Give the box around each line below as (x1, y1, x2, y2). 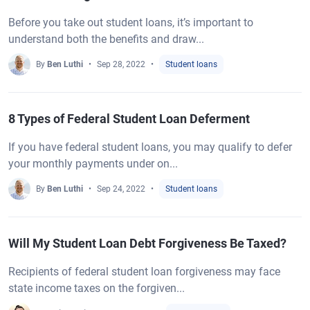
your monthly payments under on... (8, 157, 178, 170)
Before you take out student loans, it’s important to (8, 16, 253, 29)
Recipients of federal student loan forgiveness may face (8, 265, 280, 278)
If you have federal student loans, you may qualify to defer (8, 140, 292, 154)
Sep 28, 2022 (97, 60, 145, 69)
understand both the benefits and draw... (8, 33, 204, 46)
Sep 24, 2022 (97, 184, 145, 194)
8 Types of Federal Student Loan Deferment (8, 111, 250, 126)
